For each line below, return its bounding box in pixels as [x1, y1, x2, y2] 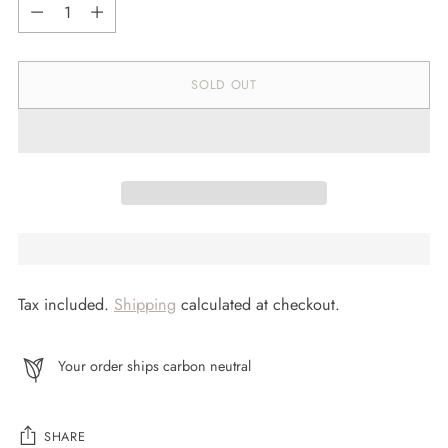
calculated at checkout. [176, 293, 340, 317]
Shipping [114, 293, 176, 317]
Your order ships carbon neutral [58, 356, 251, 377]
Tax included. [18, 293, 114, 317]
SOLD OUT [191, 76, 257, 95]
